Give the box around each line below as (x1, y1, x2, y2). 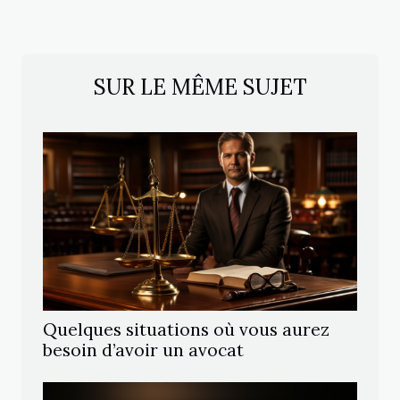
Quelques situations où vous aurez (43, 319, 329, 341)
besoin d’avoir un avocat (43, 339, 244, 362)
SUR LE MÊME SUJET (93, 73, 307, 102)
